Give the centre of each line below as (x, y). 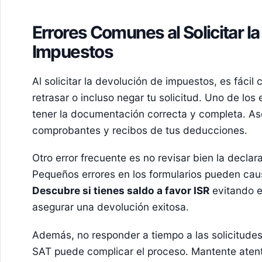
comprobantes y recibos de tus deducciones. (139, 130)
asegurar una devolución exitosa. (110, 207)
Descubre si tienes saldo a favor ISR (120, 191)
